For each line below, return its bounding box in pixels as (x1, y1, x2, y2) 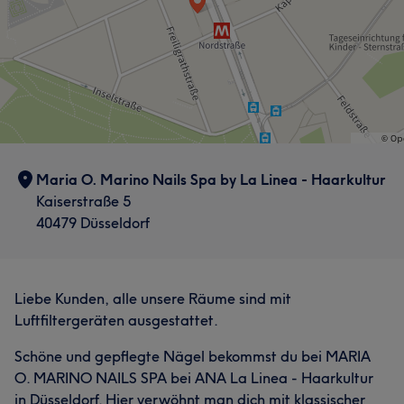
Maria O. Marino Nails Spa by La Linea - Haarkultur (36, 170, 386, 188)
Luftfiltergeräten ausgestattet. (14, 311, 218, 329)
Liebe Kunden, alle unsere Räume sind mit (14, 289, 291, 308)
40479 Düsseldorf (36, 214, 150, 232)
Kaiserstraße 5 (36, 192, 131, 210)
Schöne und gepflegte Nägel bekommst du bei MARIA (14, 347, 371, 365)
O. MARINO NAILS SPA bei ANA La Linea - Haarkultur (14, 369, 373, 387)
